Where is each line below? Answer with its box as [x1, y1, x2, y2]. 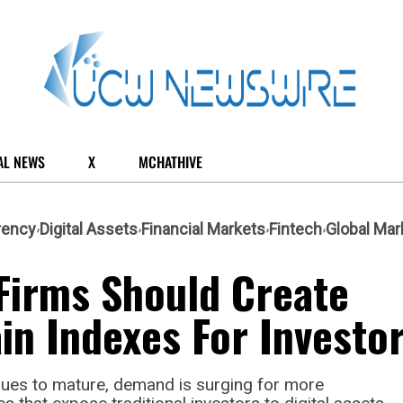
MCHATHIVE [139, 150, 202, 173]
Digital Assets [40, 219, 138, 238]
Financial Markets [141, 219, 265, 238]
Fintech [269, 219, 322, 238]
